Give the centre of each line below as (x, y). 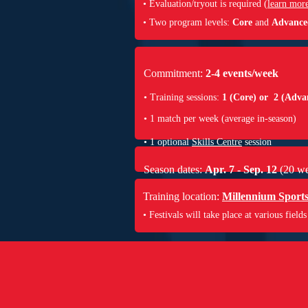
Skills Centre (217, 142)
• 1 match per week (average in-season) (220, 119)
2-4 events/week (242, 74)
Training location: (183, 196)
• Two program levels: (188, 22)
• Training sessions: (183, 98)
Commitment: (175, 74)
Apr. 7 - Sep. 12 (241, 170)
